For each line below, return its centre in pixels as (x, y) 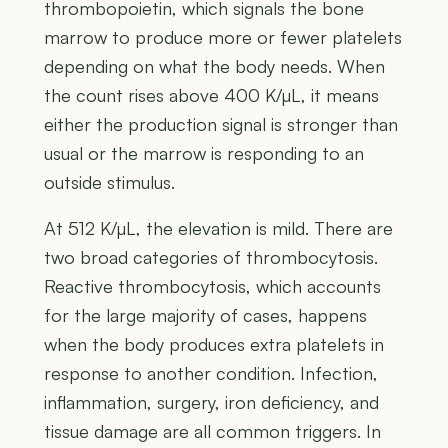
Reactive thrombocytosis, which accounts (212, 285)
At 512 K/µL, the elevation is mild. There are (218, 227)
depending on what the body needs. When (214, 65)
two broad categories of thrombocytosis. (211, 256)
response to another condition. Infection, (211, 372)
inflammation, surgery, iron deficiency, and (211, 401)
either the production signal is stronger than (221, 123)
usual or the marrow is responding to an (204, 152)
